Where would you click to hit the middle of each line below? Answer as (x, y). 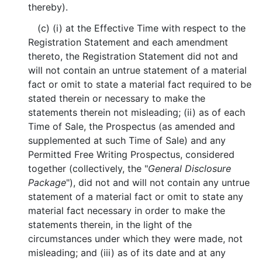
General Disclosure (190, 168)
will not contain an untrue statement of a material (138, 70)
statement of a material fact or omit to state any (136, 196)
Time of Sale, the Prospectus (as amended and (132, 126)
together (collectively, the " (88, 168)
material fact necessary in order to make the (127, 211)
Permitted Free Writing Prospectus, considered (132, 154)
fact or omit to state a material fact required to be (140, 84)
